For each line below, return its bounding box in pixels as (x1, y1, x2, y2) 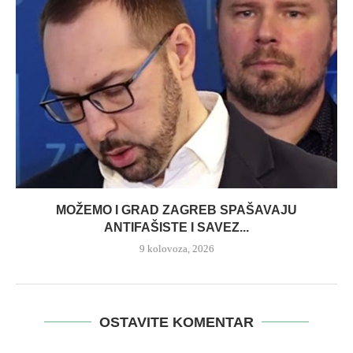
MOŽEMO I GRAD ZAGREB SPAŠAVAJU (56, 203, 297, 217)
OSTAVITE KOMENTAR (99, 314, 254, 331)
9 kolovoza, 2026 (139, 243, 214, 255)
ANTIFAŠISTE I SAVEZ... (104, 221, 249, 235)
